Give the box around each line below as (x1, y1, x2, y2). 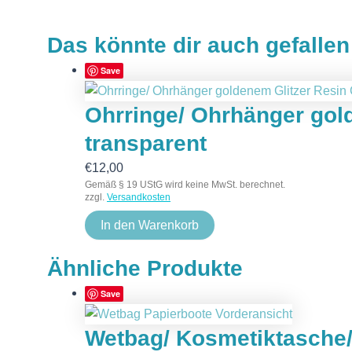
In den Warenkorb (101, 218, 199, 232)
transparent (85, 130, 207, 156)
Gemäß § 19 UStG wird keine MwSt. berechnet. (85, 178, 285, 190)
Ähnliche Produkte (47, 255, 243, 280)
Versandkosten (107, 191, 170, 203)
